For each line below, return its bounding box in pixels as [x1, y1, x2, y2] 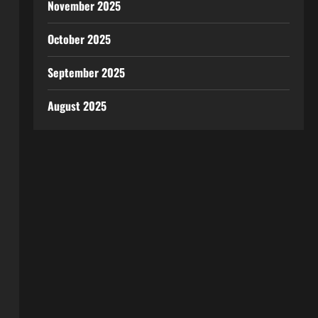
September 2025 [47, 64, 125, 81]
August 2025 [47, 97, 106, 114]
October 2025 [47, 31, 111, 48]
